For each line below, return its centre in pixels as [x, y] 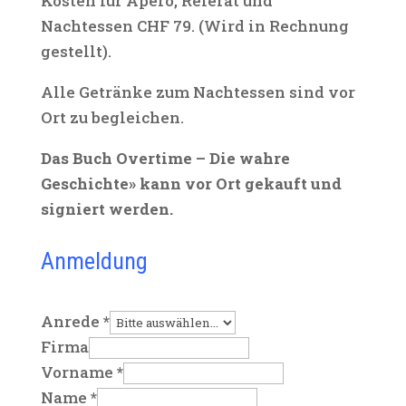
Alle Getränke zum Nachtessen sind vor [198, 92]
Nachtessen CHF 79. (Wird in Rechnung [194, 26]
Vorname [78, 372]
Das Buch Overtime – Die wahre [165, 158]
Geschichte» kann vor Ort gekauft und [191, 184]
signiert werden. [106, 209]
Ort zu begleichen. [112, 117]
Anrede [72, 321]
